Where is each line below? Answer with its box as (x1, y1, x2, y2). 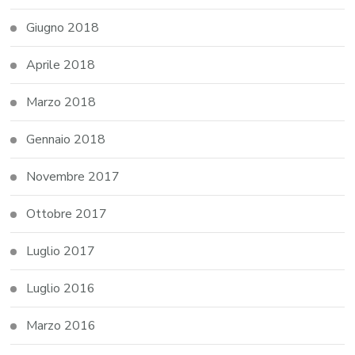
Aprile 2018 (26, 55, 96, 74)
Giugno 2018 (26, 18, 100, 36)
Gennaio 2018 (26, 130, 106, 148)
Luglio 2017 (26, 242, 96, 260)
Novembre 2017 (26, 167, 120, 185)
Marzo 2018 (26, 93, 97, 111)
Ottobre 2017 (26, 204, 108, 223)
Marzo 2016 (26, 316, 97, 334)
